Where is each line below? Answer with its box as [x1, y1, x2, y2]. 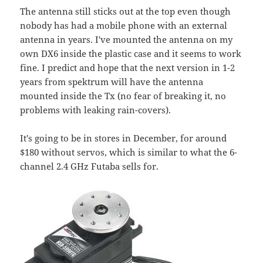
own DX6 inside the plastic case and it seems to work [20, 48, 242, 60]
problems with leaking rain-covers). [20, 104, 171, 116]
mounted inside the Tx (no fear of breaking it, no [20, 90, 227, 102]
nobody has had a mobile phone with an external [20, 19, 228, 32]
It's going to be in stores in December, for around [20, 132, 227, 144]
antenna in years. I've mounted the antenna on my [20, 33, 233, 46]
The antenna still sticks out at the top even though [20, 5, 231, 18]
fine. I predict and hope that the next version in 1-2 [20, 62, 235, 74]
